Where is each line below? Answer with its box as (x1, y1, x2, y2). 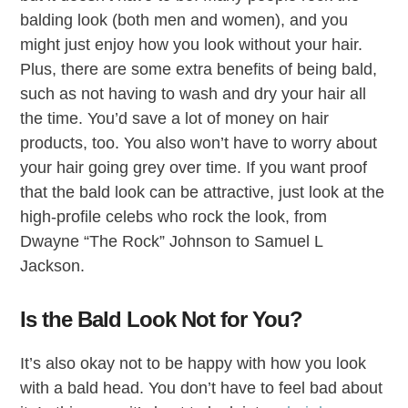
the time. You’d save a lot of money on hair (20, 108, 330, 127)
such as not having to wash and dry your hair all (20, 84, 367, 103)
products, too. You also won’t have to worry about (20, 133, 378, 152)
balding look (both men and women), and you (20, 10, 349, 29)
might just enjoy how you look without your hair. (20, 35, 363, 54)
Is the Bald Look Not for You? (20, 306, 303, 331)
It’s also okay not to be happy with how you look (20, 353, 367, 372)
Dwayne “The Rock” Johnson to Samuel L (20, 231, 323, 250)
